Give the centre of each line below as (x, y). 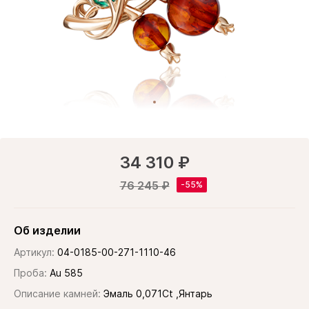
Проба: (30, 273)
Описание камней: (57, 293)
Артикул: (34, 252)
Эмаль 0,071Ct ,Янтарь (158, 293)
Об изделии (47, 230)
